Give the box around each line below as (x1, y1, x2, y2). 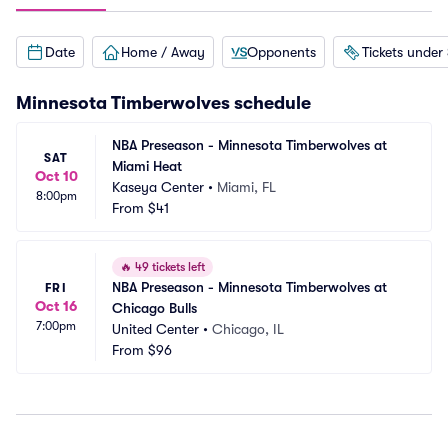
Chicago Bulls (112, 300, 197, 316)
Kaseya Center (112, 179, 204, 195)
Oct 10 (34, 167, 78, 184)
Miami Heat (112, 158, 182, 174)
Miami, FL (217, 179, 276, 195)
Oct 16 (35, 297, 77, 314)
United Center (112, 321, 199, 337)
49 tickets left (132, 260, 205, 274)
